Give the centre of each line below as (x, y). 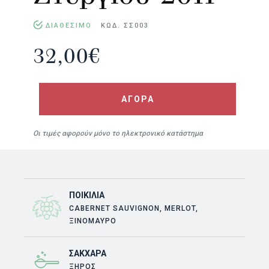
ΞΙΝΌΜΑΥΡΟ (93, 221)
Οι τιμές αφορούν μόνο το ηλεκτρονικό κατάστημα (118, 133)
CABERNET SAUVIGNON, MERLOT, (134, 208)
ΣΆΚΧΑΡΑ (88, 253)
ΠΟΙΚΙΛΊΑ (87, 195)
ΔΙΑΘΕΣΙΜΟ (70, 25)
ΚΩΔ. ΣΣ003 (125, 25)
